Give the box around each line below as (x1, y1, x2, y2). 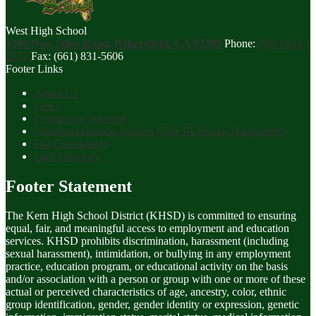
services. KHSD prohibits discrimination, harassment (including (6, 235, 288, 248)
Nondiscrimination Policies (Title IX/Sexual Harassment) (34, 124, 286, 137)
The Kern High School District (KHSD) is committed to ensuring (6, 209, 296, 222)
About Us (34, 86, 78, 99)
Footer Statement (6, 176, 132, 195)
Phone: (224, 37, 258, 49)
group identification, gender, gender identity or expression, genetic (6, 298, 299, 311)
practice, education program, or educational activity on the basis (6, 260, 288, 273)
